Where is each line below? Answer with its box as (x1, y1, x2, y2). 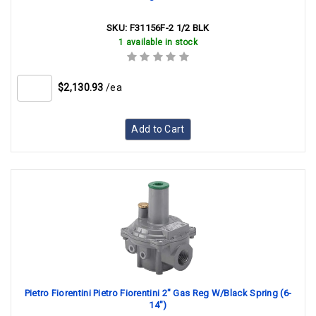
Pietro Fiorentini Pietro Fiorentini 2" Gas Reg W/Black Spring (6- (24, 288, 292, 298)
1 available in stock (119, 37, 197, 47)
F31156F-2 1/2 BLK (129, 23, 209, 33)
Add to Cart (131, 123, 185, 135)
